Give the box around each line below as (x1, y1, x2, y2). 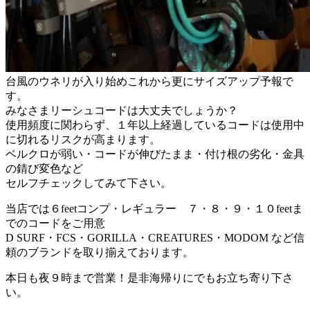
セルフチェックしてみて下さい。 (6, 176, 172, 189)
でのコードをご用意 (6, 217, 105, 229)
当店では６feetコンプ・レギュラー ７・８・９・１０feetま (6, 202, 303, 215)
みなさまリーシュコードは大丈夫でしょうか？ (6, 104, 238, 116)
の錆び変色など (6, 162, 83, 174)
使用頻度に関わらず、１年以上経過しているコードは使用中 (6, 118, 304, 131)
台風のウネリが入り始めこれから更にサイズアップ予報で (6, 75, 293, 87)
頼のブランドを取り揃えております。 (6, 246, 194, 258)
